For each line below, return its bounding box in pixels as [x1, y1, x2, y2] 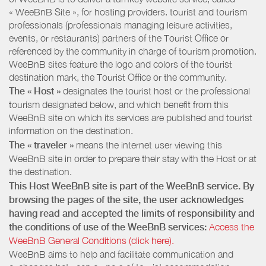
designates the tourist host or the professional [61, 85, 255, 97]
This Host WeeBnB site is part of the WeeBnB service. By [9, 180, 254, 192]
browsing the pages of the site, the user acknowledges [9, 194, 243, 205]
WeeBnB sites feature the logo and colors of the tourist [9, 58, 232, 69]
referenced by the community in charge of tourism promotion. [9, 45, 256, 56]
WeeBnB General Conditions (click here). [9, 235, 174, 246]
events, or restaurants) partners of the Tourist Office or [9, 32, 229, 43]
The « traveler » [9, 139, 74, 151]
